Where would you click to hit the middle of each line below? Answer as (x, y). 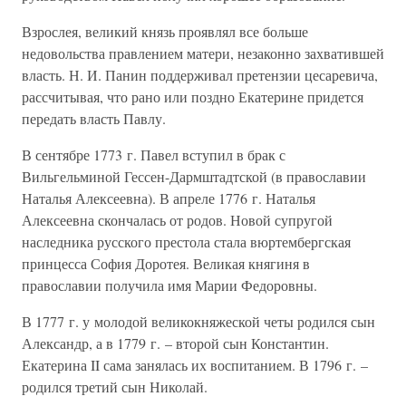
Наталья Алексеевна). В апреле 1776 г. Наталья (169, 198)
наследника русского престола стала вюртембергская (186, 242)
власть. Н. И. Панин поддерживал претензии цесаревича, (200, 75)
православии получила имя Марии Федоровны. (169, 285)
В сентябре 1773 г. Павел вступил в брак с (154, 155)
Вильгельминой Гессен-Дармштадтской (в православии (194, 176)
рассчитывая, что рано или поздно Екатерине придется (193, 97)
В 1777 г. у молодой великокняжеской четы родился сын (198, 321)
